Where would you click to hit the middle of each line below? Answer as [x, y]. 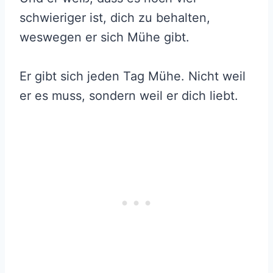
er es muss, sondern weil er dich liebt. [129, 96]
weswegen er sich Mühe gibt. [105, 37]
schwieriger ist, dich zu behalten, [115, 18]
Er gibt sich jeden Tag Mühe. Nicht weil [133, 76]
